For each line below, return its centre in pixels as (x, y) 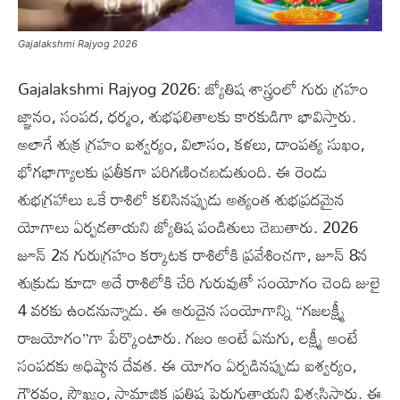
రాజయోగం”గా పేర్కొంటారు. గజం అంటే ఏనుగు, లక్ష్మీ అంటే (188, 337)
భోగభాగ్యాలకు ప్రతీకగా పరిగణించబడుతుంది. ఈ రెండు (173, 171)
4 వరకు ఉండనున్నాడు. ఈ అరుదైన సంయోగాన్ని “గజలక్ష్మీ (182, 309)
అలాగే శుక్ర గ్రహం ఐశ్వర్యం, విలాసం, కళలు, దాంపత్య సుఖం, (192, 143)
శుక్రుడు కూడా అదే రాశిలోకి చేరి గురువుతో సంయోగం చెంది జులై (199, 282)
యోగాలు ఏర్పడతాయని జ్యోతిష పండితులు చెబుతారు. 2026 (188, 226)
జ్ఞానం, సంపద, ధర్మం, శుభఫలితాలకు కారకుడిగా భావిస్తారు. (187, 116)
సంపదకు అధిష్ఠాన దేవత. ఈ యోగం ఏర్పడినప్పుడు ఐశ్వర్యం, (187, 365)
